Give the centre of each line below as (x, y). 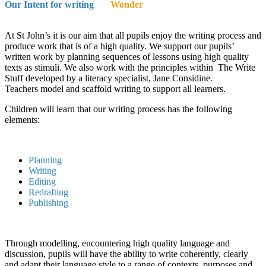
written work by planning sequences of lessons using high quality (127, 56)
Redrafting (48, 192)
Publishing (48, 202)
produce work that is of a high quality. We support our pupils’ (119, 46)
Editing (42, 181)
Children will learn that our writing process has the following (118, 109)
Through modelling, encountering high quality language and (117, 243)
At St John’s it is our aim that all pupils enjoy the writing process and (133, 35)
